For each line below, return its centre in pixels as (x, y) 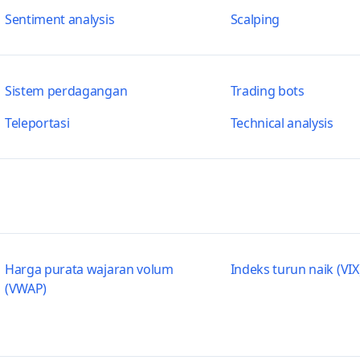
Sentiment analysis (59, 19)
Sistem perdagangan (66, 91)
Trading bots (267, 91)
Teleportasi (37, 123)
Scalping (255, 19)
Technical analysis (282, 123)
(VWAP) (26, 288)
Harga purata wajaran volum (89, 269)
